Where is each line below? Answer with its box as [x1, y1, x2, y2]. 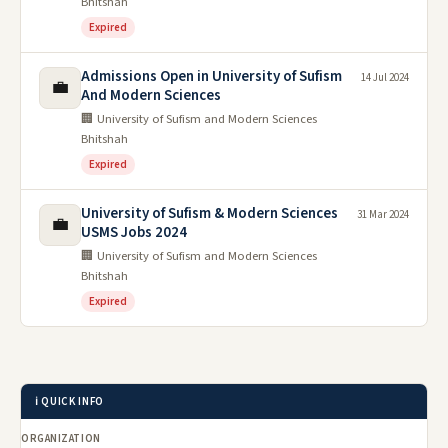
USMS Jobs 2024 [81, 221, 187, 243]
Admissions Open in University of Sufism [81, 65, 342, 87]
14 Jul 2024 [361, 69, 409, 85]
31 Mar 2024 [357, 206, 409, 222]
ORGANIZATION [21, 430, 101, 446]
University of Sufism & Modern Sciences [81, 202, 338, 224]
